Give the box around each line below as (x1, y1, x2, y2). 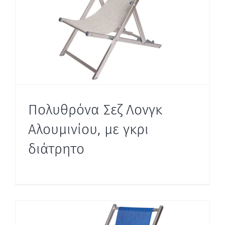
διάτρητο (28, 140, 84, 157)
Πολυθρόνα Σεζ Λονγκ (28, 101, 162, 118)
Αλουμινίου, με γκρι (28, 121, 149, 138)
